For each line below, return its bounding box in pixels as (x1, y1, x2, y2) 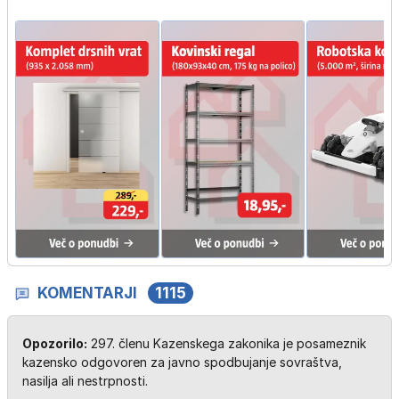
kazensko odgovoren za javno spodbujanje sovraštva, (22, 354, 342, 370)
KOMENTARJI (37, 284, 137, 303)
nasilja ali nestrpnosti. (22, 373, 148, 389)
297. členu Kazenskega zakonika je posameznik (87, 336, 366, 352)
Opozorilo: (22, 336, 87, 352)
